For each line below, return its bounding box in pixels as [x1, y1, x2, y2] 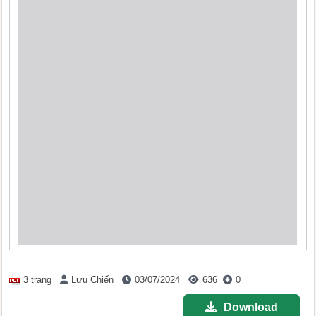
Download [223, 301, 278, 314]
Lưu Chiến [71, 274, 114, 285]
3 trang [23, 274, 52, 285]
